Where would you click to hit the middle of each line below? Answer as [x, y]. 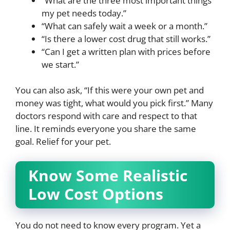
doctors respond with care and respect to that [106, 116]
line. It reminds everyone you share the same [106, 129]
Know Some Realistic [108, 175]
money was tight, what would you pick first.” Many [114, 103]
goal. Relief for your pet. [63, 142]
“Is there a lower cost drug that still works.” [126, 39]
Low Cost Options [96, 194]
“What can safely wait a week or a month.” [124, 26]
